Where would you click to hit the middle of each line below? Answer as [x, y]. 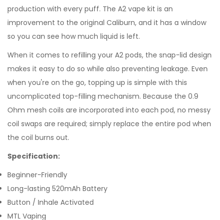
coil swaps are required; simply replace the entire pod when [109, 124]
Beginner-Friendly [37, 175]
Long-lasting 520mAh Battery [57, 189]
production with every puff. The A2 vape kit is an [90, 9]
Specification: [34, 156]
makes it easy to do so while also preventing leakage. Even [108, 69]
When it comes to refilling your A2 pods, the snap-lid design [110, 55]
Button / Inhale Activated [51, 202]
